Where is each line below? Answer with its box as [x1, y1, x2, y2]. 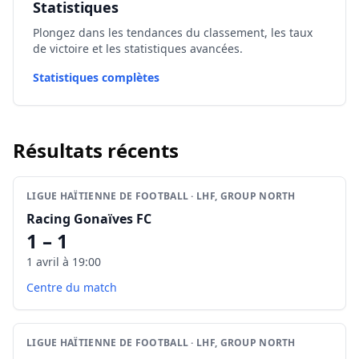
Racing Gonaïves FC [26, 210, 151, 228]
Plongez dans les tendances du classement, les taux [33, 25, 313, 40]
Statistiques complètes [33, 70, 159, 85]
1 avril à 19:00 [26, 254, 101, 269]
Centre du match [26, 280, 117, 295]
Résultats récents [13, 137, 179, 163]
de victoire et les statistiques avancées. [33, 41, 243, 56]
